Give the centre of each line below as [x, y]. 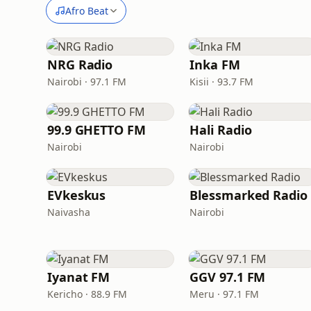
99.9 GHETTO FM [96, 130]
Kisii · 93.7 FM [222, 82]
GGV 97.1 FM [228, 277]
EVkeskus [77, 195]
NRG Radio [80, 65]
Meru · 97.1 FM [225, 294]
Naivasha [69, 212]
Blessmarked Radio [249, 195]
